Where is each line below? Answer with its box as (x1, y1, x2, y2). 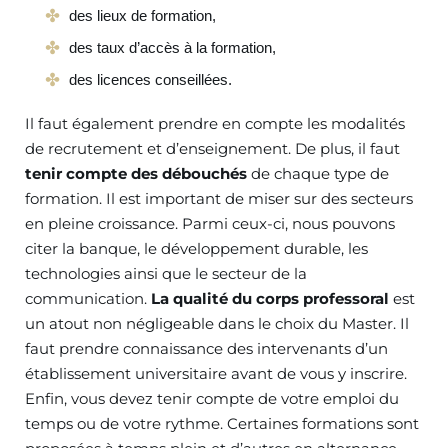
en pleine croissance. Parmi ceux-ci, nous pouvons (25, 213, 395, 233)
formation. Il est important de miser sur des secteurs (25, 188, 413, 208)
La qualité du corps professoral (151, 288, 389, 308)
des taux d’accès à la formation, (69, 38, 276, 56)
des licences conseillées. (69, 70, 232, 88)
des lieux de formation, (69, 6, 216, 24)
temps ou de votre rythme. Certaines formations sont (25, 413, 419, 433)
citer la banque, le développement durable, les (25, 238, 368, 258)
